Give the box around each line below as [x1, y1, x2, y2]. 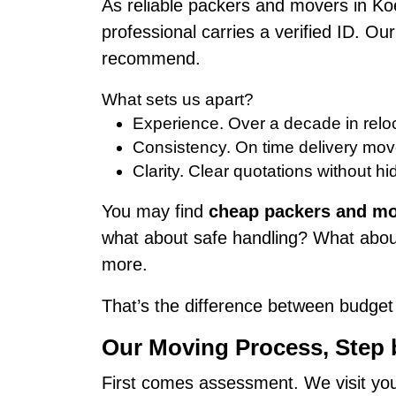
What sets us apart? [101, 89, 254, 109]
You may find [101, 201, 209, 221]
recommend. [101, 49, 201, 69]
